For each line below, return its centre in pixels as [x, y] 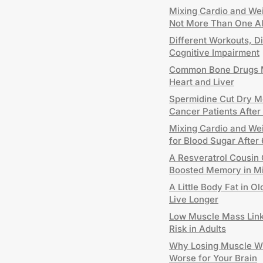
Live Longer [194, 199]
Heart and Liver [202, 82]
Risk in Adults [198, 229]
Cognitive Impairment [214, 53]
